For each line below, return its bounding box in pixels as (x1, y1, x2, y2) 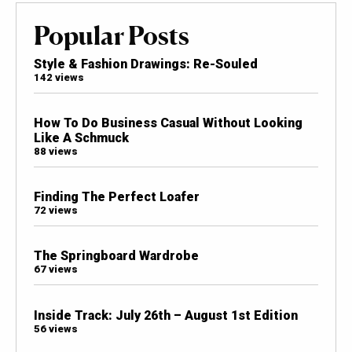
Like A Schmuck (33, 130, 129, 145)
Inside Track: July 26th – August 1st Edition (33, 307, 298, 323)
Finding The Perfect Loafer (33, 189, 200, 205)
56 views (33, 322, 78, 335)
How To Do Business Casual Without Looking (33, 115, 302, 130)
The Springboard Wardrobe (33, 248, 199, 264)
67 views (33, 263, 78, 276)
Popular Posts (33, 19, 189, 51)
